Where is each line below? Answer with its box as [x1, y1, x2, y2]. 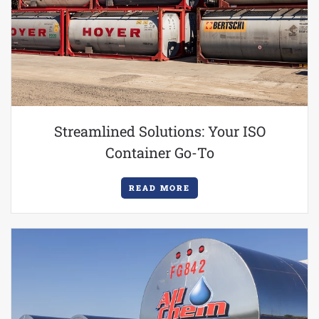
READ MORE [129, 182, 190, 193]
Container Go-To [105, 143, 214, 162]
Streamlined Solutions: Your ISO [53, 122, 266, 140]
